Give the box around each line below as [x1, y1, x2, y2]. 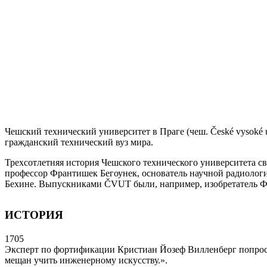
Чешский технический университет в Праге [5, 126, 184, 136]
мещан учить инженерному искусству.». [5, 255, 167, 265]
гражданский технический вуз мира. [5, 137, 153, 147]
